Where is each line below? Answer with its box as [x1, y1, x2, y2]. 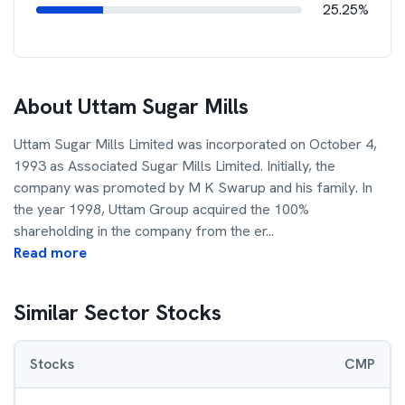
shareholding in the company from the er [14, 221, 266, 240]
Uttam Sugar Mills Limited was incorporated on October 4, [14, 135, 377, 154]
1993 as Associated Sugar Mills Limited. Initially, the [14, 156, 335, 175]
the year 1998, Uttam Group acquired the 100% [14, 200, 309, 219]
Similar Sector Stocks [14, 298, 221, 326]
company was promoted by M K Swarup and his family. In [14, 178, 372, 197]
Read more [14, 243, 87, 262]
